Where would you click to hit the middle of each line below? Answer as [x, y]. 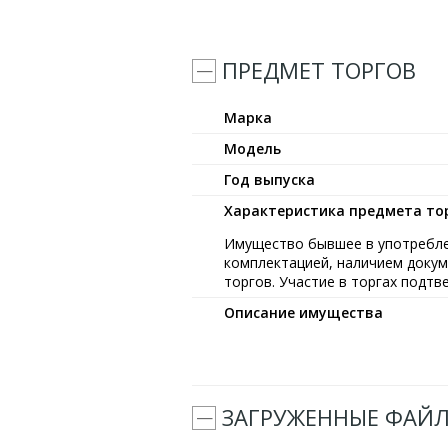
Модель [252, 148]
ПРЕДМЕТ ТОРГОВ [319, 70]
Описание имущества [303, 312]
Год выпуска [269, 179]
